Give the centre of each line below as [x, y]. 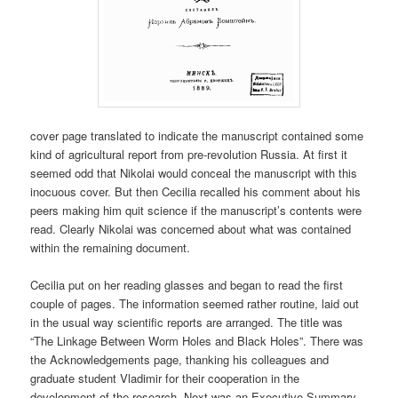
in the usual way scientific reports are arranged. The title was [187, 322]
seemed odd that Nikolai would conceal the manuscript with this [194, 173]
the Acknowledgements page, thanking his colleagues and [180, 360]
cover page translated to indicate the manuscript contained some [197, 136]
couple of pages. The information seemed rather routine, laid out [195, 304]
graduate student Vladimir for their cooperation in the [165, 378]
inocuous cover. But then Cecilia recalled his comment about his [196, 192]
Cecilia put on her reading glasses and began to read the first [187, 285]
